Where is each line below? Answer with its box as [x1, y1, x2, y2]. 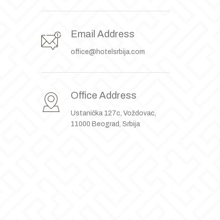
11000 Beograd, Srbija [70, 120, 140, 128]
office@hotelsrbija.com [70, 48, 145, 55]
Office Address [70, 90, 137, 101]
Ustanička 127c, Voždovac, [70, 110, 156, 117]
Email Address [70, 28, 135, 39]
